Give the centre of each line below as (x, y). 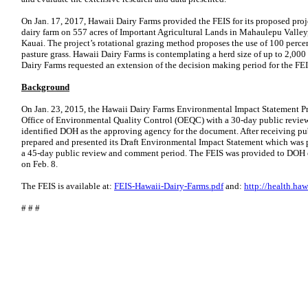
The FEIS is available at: (68, 186)
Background (45, 87)
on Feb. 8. (40, 164)
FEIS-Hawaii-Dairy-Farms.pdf (169, 186)
